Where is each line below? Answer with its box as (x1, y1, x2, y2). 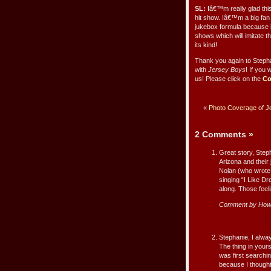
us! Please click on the (195, 75, 263, 83)
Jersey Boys (208, 66, 246, 74)
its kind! (195, 41, 217, 49)
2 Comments (195, 129, 249, 140)
